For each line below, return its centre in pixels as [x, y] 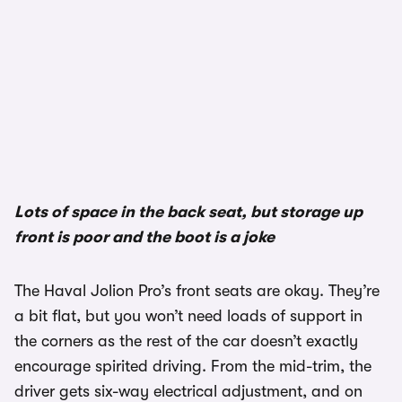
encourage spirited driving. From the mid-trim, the [193, 366]
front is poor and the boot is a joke [144, 237]
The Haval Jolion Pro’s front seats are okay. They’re [197, 291]
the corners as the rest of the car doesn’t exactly [186, 341]
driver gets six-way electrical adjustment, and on [188, 391]
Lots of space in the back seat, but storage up [188, 212]
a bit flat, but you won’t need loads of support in [188, 316]
